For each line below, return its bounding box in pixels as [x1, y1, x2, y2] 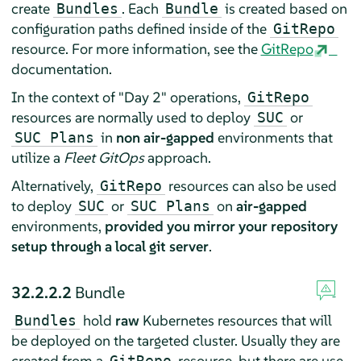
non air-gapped [115, 127, 214, 147]
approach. [143, 147, 211, 167]
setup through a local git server [10, 236, 209, 255]
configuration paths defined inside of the [10, 19, 270, 38]
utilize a [10, 147, 64, 167]
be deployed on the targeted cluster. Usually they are [10, 330, 340, 350]
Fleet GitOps [63, 147, 144, 167]
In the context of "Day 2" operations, [10, 87, 244, 106]
